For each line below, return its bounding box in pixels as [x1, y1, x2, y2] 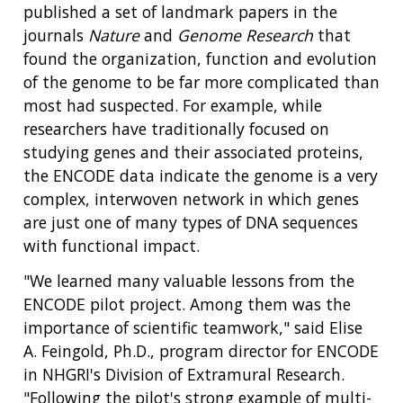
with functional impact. [23, 235, 200, 257]
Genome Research [177, 24, 313, 47]
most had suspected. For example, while [23, 94, 322, 117]
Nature [88, 24, 139, 47]
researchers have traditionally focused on [23, 118, 329, 140]
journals [23, 24, 88, 47]
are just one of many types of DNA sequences [23, 211, 358, 234]
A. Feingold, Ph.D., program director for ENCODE [23, 339, 379, 362]
